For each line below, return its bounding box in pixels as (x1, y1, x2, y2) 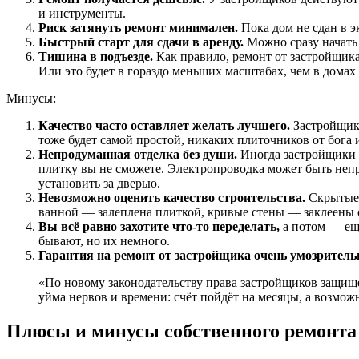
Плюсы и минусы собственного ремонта (6, 320, 357, 341)
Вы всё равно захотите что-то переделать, (38, 219, 283, 233)
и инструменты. (38, 6, 126, 20)
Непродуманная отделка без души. (38, 147, 240, 161)
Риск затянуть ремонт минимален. (38, 20, 241, 34)
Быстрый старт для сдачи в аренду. (38, 34, 244, 49)
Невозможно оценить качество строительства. (38, 190, 305, 204)
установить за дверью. (38, 175, 160, 190)
